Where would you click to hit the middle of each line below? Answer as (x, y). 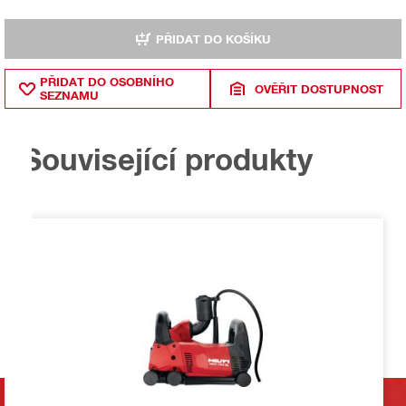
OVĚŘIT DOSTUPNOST (319, 88)
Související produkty (168, 159)
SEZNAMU (69, 96)
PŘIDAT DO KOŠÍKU (213, 39)
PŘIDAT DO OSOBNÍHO (107, 82)
